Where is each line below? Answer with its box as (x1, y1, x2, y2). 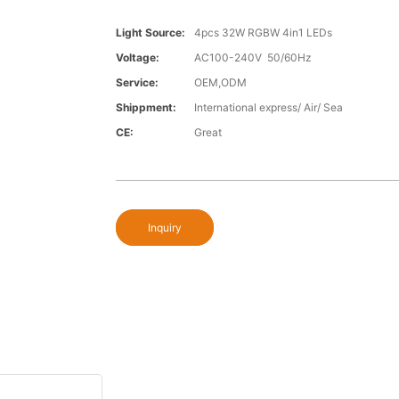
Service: (115, 76, 159, 90)
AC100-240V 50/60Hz (193, 51, 312, 65)
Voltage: (115, 51, 159, 65)
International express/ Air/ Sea (193, 101, 343, 115)
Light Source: (115, 26, 185, 40)
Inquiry (147, 221, 182, 235)
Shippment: (115, 101, 176, 115)
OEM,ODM (193, 76, 247, 90)
